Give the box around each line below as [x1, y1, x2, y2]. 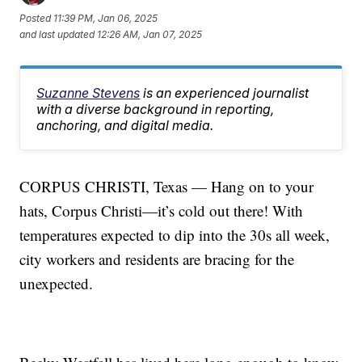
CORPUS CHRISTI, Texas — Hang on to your [19, 175, 314, 196]
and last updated [19, 28, 95, 41]
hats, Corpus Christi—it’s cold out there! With [19, 200, 304, 221]
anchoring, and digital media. [36, 116, 214, 133]
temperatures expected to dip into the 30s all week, [19, 224, 330, 245]
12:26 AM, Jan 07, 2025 [97, 28, 203, 41]
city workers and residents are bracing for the [19, 248, 295, 269]
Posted [19, 12, 54, 25]
